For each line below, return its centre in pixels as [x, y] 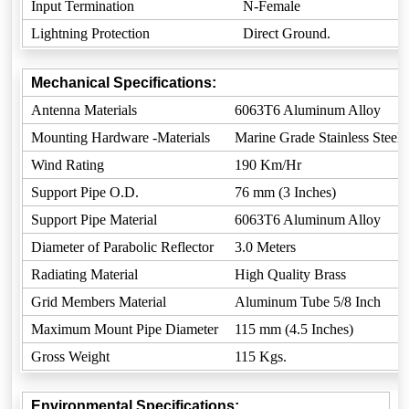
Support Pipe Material [94, 220]
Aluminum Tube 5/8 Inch [308, 302]
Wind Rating [68, 165]
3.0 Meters [265, 247]
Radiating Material [84, 274]
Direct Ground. [287, 33]
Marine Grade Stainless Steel [318, 137]
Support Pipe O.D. [85, 192]
